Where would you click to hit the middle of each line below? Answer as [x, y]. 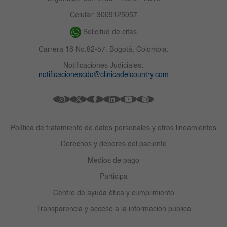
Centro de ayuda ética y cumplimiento [113, 193]
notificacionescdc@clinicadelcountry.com [103, 75]
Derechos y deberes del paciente [113, 144]
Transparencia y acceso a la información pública [113, 209]
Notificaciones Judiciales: [103, 66]
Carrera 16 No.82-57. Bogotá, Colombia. [103, 49]
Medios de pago [113, 160]
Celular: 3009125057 [103, 15]
